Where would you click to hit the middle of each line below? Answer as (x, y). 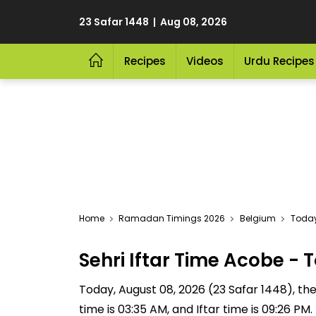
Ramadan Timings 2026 (172, 218)
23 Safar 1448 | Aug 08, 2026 (153, 22)
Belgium (258, 218)
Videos (205, 61)
